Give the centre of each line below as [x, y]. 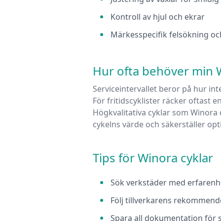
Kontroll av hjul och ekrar [158, 17]
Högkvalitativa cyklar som [142, 113]
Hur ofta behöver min [154, 71]
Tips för [115, 158]
